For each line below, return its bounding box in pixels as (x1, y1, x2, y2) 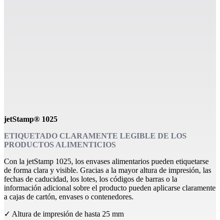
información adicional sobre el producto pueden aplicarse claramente (4, 183, 216, 192)
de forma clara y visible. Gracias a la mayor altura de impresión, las (4, 165, 211, 174)
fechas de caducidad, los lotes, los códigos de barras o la (4, 174, 177, 183)
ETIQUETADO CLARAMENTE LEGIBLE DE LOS (4, 131, 187, 140)
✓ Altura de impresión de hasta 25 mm (4, 209, 124, 218)
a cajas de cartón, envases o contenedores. (4, 192, 134, 201)
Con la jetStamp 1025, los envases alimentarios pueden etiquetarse (4, 157, 209, 165)
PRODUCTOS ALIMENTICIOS (4, 140, 116, 149)
